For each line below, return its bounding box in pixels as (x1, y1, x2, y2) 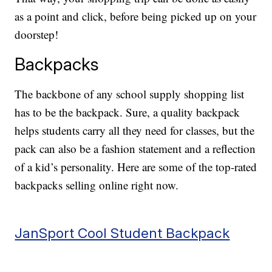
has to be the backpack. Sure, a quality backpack (15, 104, 240, 120)
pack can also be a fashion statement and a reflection (15, 141, 256, 157)
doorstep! (15, 27, 59, 42)
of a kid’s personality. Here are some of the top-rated (15, 159, 257, 175)
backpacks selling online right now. (15, 177, 179, 193)
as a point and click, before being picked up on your (15, 8, 257, 24)
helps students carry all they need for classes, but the (15, 123, 255, 138)
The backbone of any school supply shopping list (15, 86, 245, 102)
